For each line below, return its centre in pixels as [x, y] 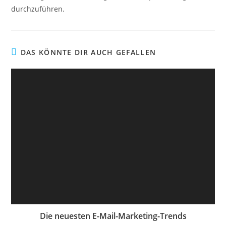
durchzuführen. [38, 9]
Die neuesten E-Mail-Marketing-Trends [113, 216]
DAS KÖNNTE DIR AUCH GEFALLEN [88, 52]
